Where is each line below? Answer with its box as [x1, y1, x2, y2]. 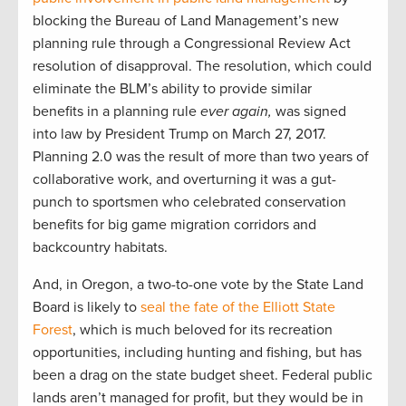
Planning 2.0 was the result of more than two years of [33, 148, 369, 167]
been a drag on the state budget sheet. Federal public [33, 366, 372, 385]
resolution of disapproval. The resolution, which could [33, 57, 372, 76]
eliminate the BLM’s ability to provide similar [33, 80, 312, 99]
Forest [33, 321, 72, 340]
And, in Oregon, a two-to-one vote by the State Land [33, 275, 363, 295]
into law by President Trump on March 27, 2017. [33, 125, 326, 144]
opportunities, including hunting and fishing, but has [33, 343, 362, 362]
